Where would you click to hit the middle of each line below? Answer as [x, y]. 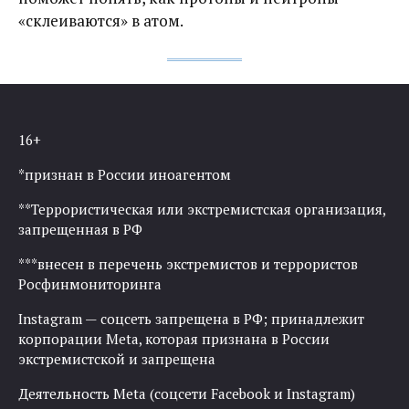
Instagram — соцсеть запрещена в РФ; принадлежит [191, 318]
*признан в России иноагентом [125, 174]
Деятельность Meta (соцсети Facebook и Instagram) [187, 393]
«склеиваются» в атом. [101, 20]
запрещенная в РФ [80, 229]
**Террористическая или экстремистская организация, [202, 209]
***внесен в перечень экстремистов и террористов [188, 263]
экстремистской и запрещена [117, 358]
